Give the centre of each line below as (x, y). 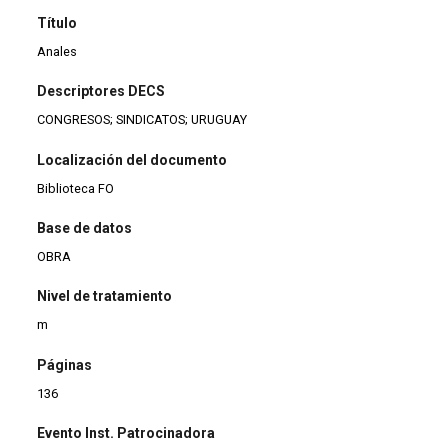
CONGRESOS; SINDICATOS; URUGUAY (142, 120)
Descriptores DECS (101, 91)
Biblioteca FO (76, 188)
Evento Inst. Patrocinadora (126, 433)
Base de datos (85, 227)
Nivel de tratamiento (105, 296)
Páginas (65, 364)
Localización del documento (132, 159)
